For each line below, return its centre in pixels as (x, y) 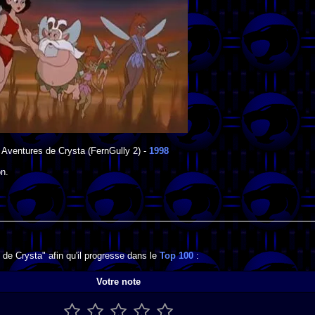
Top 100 (176, 256)
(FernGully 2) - (117, 151)
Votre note (118, 281)
